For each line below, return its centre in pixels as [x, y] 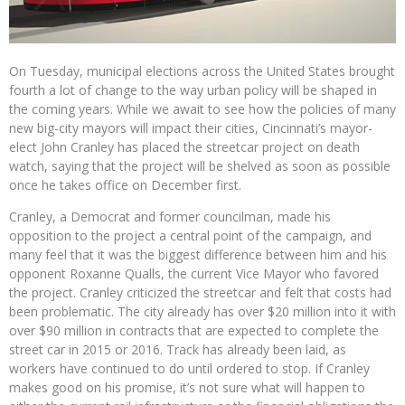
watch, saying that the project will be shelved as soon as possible [200, 165]
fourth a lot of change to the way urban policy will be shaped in [193, 89]
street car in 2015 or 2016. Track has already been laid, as [178, 349]
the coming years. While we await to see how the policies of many [202, 108]
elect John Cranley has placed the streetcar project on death [184, 146]
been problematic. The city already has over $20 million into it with [202, 311]
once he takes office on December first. [125, 184]
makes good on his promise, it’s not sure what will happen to [187, 387]
